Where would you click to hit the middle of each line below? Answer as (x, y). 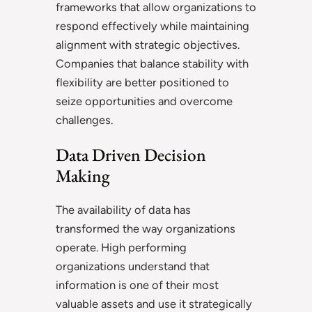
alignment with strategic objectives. (148, 44)
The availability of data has (123, 209)
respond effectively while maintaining (153, 25)
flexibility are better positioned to (142, 82)
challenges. (84, 119)
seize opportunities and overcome (144, 101)
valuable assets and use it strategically (154, 303)
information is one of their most (137, 284)
